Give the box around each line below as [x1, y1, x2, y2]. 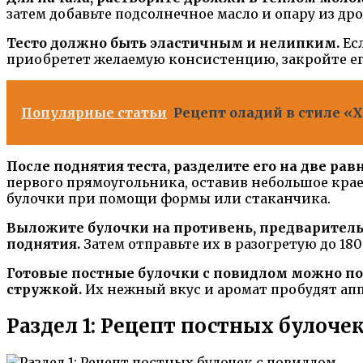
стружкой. [6, 280, 82, 297]
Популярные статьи [21, 104, 167, 121]
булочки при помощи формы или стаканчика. [6, 190, 331, 207]
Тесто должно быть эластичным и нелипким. [6, 34, 340, 51]
